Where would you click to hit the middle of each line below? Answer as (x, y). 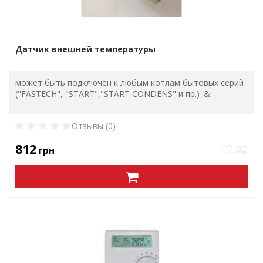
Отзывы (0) (94, 126)
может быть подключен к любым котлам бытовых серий (129, 82)
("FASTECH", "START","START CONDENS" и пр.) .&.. (114, 94)
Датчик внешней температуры (85, 49)
